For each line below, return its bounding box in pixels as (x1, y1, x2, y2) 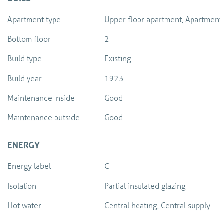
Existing (104, 53, 132, 64)
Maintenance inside (7, 92, 75, 103)
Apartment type (7, 14, 61, 25)
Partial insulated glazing (104, 180, 186, 191)
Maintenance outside (7, 112, 80, 123)
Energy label (7, 161, 51, 171)
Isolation (7, 180, 36, 191)
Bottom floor (7, 33, 51, 44)
